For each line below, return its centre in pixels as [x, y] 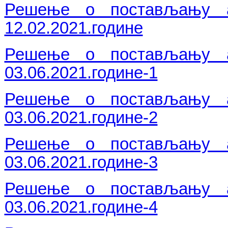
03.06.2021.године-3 [81, 162]
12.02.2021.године [74, 28]
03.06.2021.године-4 [81, 207]
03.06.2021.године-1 [81, 73]
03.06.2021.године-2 [81, 117]
